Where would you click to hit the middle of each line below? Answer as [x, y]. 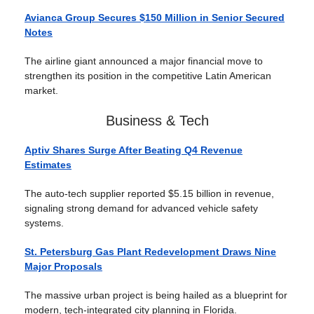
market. [41, 90]
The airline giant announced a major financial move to [144, 61]
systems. [44, 223]
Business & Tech [157, 121]
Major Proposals [63, 266]
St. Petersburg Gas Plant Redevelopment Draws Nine [150, 252]
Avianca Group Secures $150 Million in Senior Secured [155, 18]
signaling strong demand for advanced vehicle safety [141, 208]
